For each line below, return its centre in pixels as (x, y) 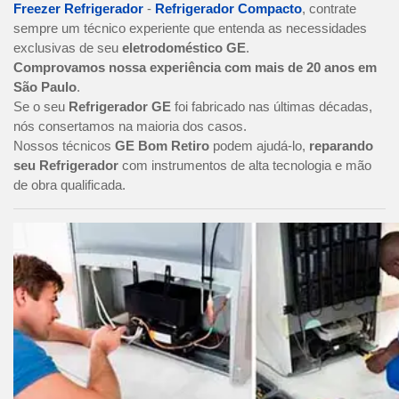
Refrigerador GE (120, 107)
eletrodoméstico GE (184, 48)
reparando (341, 146)
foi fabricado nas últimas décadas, (272, 107)
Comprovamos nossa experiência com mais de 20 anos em (195, 68)
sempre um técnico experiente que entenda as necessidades (190, 28)
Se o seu (41, 107)
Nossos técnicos (64, 146)
